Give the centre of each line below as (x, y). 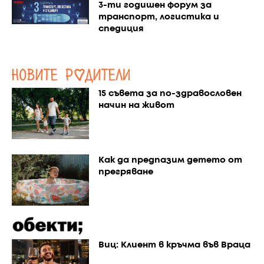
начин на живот (136, 106)
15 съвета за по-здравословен (170, 94)
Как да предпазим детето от (170, 161)
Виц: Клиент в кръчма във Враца (174, 245)
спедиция (121, 29)
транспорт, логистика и (159, 17)
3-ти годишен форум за (155, 6)
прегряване (126, 172)
